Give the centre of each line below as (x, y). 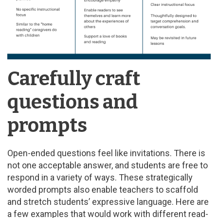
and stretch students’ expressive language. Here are (108, 202)
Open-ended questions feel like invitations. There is (106, 153)
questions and (73, 102)
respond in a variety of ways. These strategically (100, 178)
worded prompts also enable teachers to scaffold (103, 190)
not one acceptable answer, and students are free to (108, 165)
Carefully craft (74, 79)
